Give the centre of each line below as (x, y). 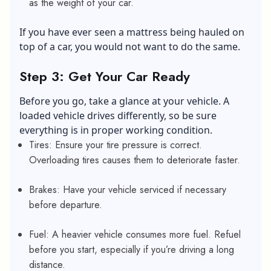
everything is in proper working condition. (117, 130)
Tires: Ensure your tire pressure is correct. (116, 145)
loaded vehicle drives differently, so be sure (118, 115)
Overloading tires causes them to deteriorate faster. (136, 160)
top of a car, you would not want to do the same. (131, 46)
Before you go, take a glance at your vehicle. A (124, 101)
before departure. (67, 204)
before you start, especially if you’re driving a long (132, 249)
